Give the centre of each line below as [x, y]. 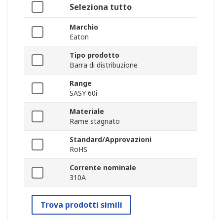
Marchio [84, 27]
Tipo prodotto [94, 55]
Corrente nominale [103, 168]
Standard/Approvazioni [110, 140]
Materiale [87, 111]
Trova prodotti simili [81, 205]
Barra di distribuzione [104, 65]
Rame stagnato [95, 121]
